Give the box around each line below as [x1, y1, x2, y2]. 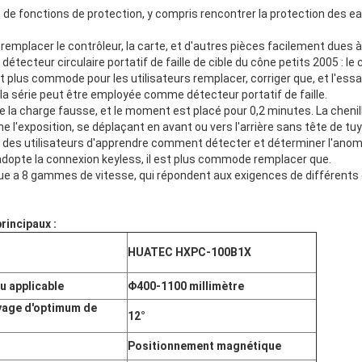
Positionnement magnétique [128, 339, 281, 353]
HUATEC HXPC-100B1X [128, 246, 251, 259]
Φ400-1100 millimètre [128, 280, 244, 293]
